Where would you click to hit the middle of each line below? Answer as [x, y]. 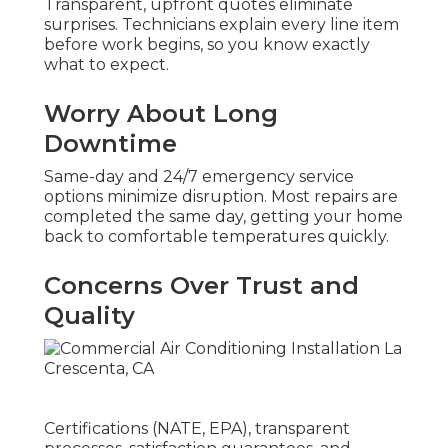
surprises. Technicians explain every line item [221, 25]
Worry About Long [161, 114]
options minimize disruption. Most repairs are [221, 197]
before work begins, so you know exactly [207, 45]
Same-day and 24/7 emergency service [199, 177]
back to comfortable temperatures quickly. [216, 237]
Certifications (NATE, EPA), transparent [197, 429]
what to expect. [106, 65]
